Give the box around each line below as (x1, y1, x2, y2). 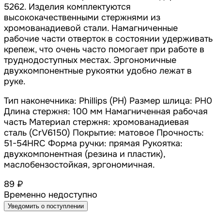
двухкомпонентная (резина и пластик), (4, 149, 165, 160)
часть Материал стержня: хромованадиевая (4, 117, 189, 128)
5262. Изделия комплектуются (4, 1, 131, 13)
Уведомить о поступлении (8, 202, 84, 210)
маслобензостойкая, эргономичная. (4, 159, 155, 170)
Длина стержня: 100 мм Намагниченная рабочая (4, 106, 208, 117)
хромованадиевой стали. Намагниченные (4, 23, 178, 34)
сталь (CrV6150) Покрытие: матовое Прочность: (4, 127, 204, 139)
